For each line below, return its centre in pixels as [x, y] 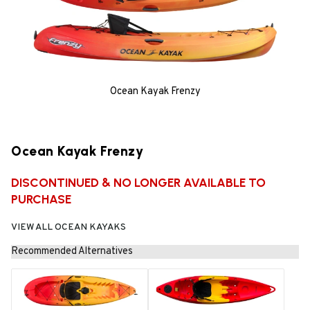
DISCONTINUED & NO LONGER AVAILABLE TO [138, 183]
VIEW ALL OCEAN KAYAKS [69, 228]
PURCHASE [41, 199]
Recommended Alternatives [72, 252]
